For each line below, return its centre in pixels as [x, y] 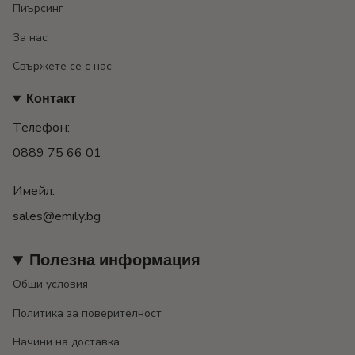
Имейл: [34, 191]
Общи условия [50, 284]
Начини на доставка [66, 342]
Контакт [51, 99]
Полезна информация [115, 261]
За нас [30, 37]
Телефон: [41, 128]
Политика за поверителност [87, 313]
